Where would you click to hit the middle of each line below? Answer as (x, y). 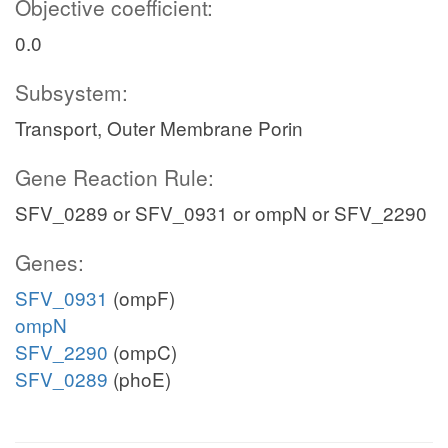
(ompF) (141, 297)
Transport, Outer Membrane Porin (159, 127)
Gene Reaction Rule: (114, 177)
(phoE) (139, 378)
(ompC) (142, 351)
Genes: (49, 262)
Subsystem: (71, 92)
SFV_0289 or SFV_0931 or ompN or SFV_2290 (221, 212)
